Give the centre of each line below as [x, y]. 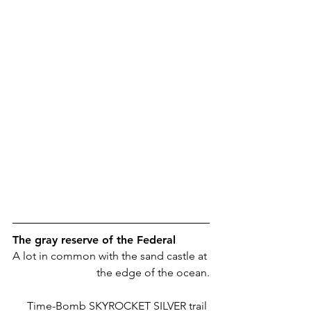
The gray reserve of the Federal [94, 240]
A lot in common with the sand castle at [111, 256]
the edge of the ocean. [153, 273]
